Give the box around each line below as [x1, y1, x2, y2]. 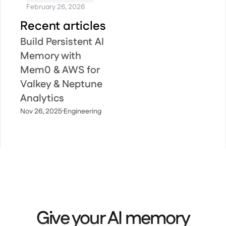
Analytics [20, 91, 64, 105]
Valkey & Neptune [20, 77, 102, 91]
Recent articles [20, 18, 105, 35]
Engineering [64, 106, 101, 117]
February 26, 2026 [26, 2, 85, 12]
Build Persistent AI [20, 35, 104, 49]
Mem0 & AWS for [20, 63, 99, 77]
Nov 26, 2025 [20, 106, 62, 117]
